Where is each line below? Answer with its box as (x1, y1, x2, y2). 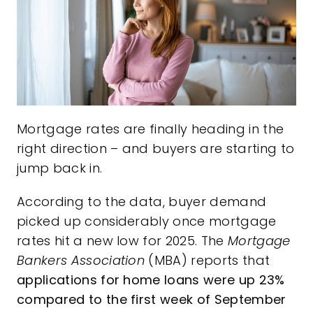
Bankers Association (16, 252, 145, 270)
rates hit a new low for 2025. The (16, 232, 228, 250)
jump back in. (16, 159, 103, 177)
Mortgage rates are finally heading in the (16, 120, 284, 138)
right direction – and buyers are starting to (16, 140, 295, 158)
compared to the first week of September (16, 291, 286, 309)
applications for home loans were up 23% (16, 271, 285, 289)
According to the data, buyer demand (16, 193, 267, 211)
